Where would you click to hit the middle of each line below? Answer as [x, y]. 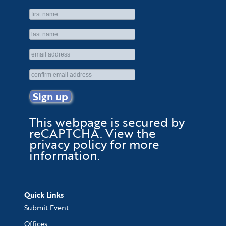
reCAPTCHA [65, 133]
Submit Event [46, 208]
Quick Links [44, 195]
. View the [128, 133]
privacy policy [68, 144]
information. [65, 155]
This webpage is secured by [107, 122]
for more [133, 144]
